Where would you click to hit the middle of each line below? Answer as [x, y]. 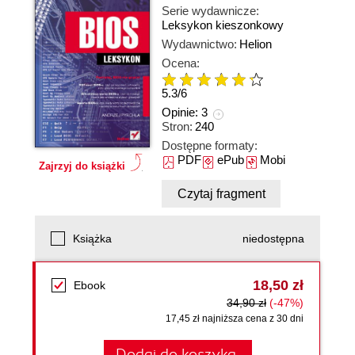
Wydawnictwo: [199, 44]
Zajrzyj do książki [82, 166]
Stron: [177, 126]
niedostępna [273, 239]
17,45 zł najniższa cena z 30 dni [235, 319]
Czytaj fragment [221, 194]
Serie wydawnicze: [210, 11]
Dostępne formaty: [210, 145]
